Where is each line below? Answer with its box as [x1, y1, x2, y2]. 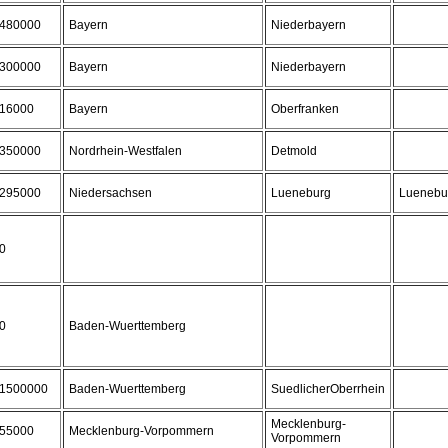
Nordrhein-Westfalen [69, 144, 182, 158]
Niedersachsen [69, 186, 152, 200]
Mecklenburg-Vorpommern [69, 424, 214, 438]
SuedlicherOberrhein [271, 382, 385, 396]
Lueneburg [271, 186, 331, 200]
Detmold [271, 144, 317, 158]
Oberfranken [271, 102, 339, 116]
